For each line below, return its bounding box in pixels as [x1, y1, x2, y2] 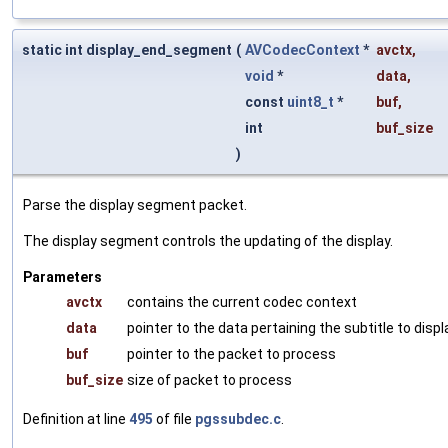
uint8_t [287, 93, 334, 110]
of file [153, 410, 195, 427]
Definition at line [23, 410, 129, 427]
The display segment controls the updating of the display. [23, 232, 393, 249]
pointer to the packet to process [127, 345, 336, 362]
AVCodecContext [245, 41, 360, 58]
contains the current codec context [127, 293, 357, 310]
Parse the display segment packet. [23, 196, 247, 213]
